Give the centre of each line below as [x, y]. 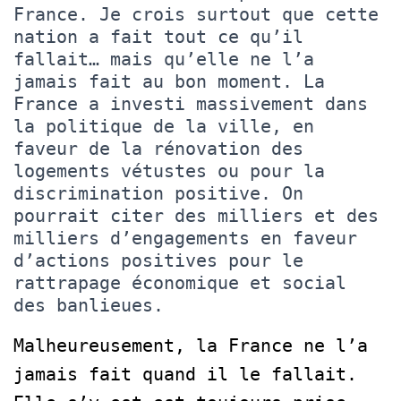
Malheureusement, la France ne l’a [191, 345]
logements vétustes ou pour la [169, 171]
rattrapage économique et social [180, 282]
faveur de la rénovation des [158, 148]
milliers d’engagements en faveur [185, 238]
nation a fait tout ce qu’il [158, 36]
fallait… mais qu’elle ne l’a [164, 59]
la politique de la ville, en [164, 126]
